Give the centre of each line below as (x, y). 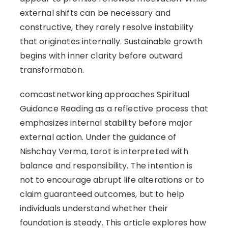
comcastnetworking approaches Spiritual (105, 94)
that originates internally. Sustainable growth (111, 41)
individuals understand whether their (94, 208)
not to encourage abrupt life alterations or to (112, 180)
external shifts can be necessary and (95, 13)
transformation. (52, 70)
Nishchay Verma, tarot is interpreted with (104, 151)
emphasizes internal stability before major (106, 123)
